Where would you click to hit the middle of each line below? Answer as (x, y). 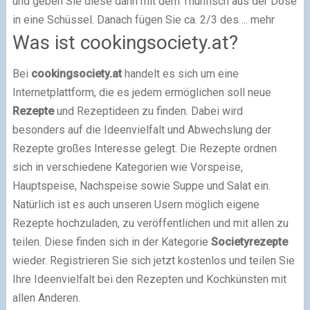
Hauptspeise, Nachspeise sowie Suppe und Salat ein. (141, 185)
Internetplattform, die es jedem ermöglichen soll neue (142, 92)
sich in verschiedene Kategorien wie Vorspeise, (127, 167)
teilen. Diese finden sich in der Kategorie (111, 241)
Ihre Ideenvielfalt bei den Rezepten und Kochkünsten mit (149, 279)
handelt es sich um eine (180, 73)
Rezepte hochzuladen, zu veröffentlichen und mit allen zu (150, 223)
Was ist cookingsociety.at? (125, 42)
